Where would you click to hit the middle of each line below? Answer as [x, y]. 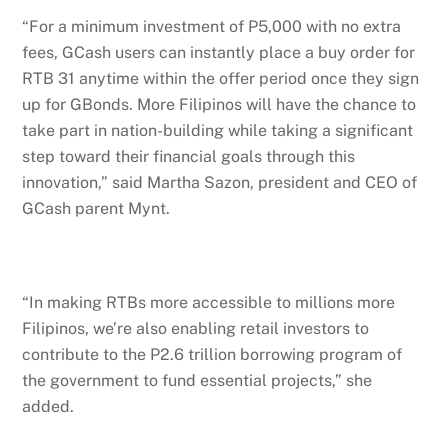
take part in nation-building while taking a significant [218, 131]
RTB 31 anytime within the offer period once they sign [221, 79]
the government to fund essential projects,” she [197, 380]
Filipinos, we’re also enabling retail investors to [196, 328]
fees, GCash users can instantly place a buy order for [219, 53]
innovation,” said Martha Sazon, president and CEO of [220, 183]
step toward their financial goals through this [189, 157]
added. [48, 406]
